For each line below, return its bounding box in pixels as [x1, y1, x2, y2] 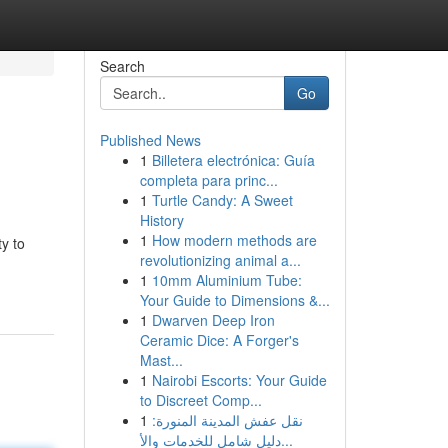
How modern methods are [151, 230, 317, 250]
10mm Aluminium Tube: [151, 270, 302, 290]
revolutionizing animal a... [139, 250, 301, 270]
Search [99, 56, 145, 76]
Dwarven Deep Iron [151, 310, 275, 330]
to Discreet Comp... [139, 390, 262, 410]
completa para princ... [139, 170, 278, 190]
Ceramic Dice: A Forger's [139, 330, 299, 350]
